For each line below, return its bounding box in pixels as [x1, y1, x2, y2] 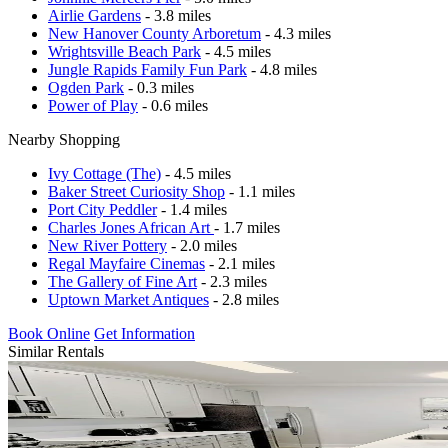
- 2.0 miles [167, 236, 237, 254]
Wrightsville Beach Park [48, 42, 201, 60]
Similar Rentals [8, 342, 104, 360]
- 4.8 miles [247, 60, 317, 78]
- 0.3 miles [124, 78, 194, 96]
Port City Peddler [48, 200, 157, 218]
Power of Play [48, 96, 138, 114]
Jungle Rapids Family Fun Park [48, 60, 247, 78]
